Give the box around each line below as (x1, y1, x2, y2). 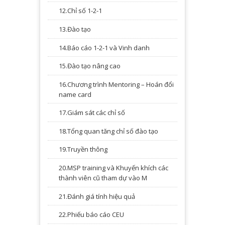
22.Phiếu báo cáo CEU (59, 210, 124, 219)
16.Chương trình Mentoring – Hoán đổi (59, 79, 174, 89)
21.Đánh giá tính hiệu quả (59, 191, 135, 201)
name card (59, 89, 91, 99)
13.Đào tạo (59, 24, 91, 34)
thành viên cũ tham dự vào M (59, 173, 147, 183)
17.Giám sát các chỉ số (59, 108, 125, 118)
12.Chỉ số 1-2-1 (59, 6, 102, 16)
